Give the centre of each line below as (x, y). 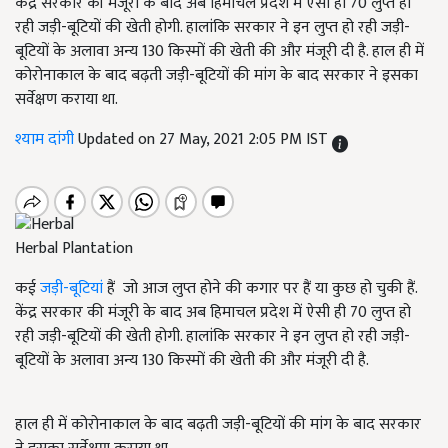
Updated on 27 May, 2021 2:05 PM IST (205, 139)
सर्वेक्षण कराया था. (66, 99)
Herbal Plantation (74, 249)
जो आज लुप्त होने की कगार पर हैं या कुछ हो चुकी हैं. (270, 289)
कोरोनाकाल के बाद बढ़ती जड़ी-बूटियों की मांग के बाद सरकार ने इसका (216, 75)
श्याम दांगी (46, 139)
